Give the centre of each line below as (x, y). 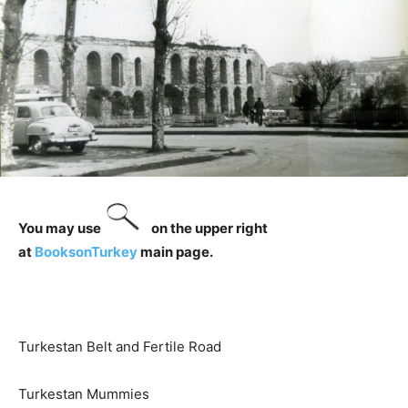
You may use (62, 228)
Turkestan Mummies (84, 393)
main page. (175, 251)
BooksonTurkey (86, 251)
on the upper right (208, 228)
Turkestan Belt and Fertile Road (120, 346)
